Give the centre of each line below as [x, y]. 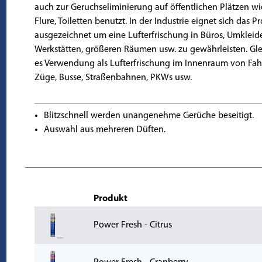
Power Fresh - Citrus [132, 225]
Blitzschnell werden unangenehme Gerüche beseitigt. [149, 116]
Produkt [110, 199]
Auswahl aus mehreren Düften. [104, 130]
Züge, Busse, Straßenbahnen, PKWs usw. [113, 78]
